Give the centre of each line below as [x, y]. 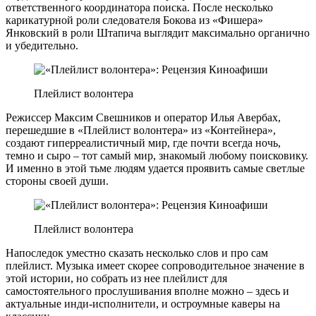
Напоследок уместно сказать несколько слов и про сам [137, 253]
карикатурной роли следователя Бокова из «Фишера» [134, 20]
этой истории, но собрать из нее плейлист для [116, 278]
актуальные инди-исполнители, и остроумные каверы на [143, 303]
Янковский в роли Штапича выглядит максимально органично [158, 32]
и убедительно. [42, 45]
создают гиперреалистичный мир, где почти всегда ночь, [143, 142]
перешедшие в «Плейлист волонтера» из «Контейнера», [141, 130]
